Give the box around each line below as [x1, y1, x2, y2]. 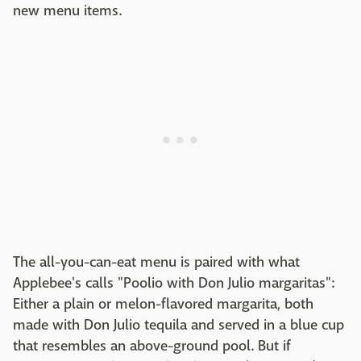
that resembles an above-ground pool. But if [13, 336, 291, 355]
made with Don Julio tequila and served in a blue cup [13, 315, 344, 334]
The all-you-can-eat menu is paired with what [13, 252, 300, 272]
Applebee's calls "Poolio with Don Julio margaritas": [13, 273, 334, 293]
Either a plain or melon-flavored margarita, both [13, 294, 313, 313]
